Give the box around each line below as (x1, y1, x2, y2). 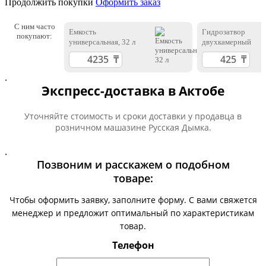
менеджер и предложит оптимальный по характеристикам (12, 207, 254, 219)
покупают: (17, 31, 52, 41)
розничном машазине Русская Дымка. (55, 122, 211, 134)
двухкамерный (202, 37, 251, 47)
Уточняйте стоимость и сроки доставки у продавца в (24, 110, 242, 122)
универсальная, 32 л (69, 37, 135, 47)
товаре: (113, 171, 153, 186)
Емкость (69, 27, 96, 37)
